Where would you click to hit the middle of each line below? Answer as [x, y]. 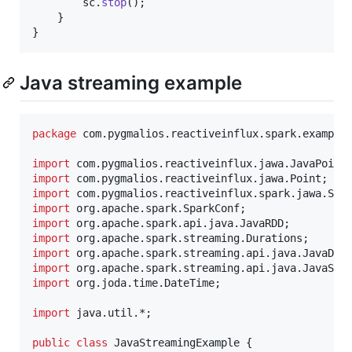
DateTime [189, 282]
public [51, 342]
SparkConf [211, 208]
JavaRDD [262, 223]
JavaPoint [318, 163]
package [54, 133]
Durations [274, 238]
